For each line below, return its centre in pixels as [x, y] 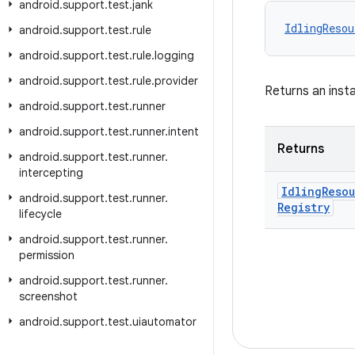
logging [174, 55]
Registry [303, 207]
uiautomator [164, 322]
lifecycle [40, 214]
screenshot [48, 296]
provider [176, 81]
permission [47, 255]
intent [183, 132]
